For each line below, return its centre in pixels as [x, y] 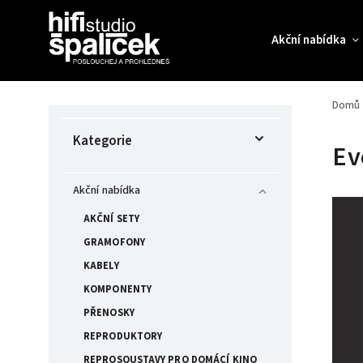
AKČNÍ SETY [111, 219]
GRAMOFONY [114, 242]
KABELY [101, 266]
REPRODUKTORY [123, 336]
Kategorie [102, 141]
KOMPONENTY [117, 289]
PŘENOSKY [109, 313]
